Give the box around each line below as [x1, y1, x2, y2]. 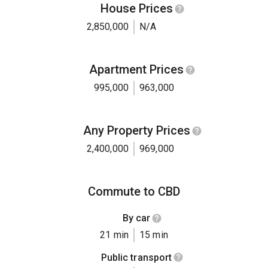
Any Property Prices [83, 123, 190, 138]
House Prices [100, 1, 173, 16]
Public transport [100, 251, 172, 263]
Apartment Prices [89, 62, 184, 77]
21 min [100, 229, 129, 240]
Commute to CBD [88, 184, 180, 199]
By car [122, 212, 151, 224]
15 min [139, 229, 168, 240]
